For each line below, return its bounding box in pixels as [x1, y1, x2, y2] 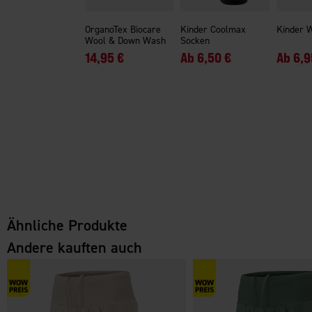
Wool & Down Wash [84, 33, 166, 47]
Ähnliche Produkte [7, 215, 127, 235]
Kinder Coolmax [180, 22, 247, 36]
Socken [180, 33, 210, 47]
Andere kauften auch [7, 237, 142, 258]
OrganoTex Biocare [84, 22, 161, 36]
